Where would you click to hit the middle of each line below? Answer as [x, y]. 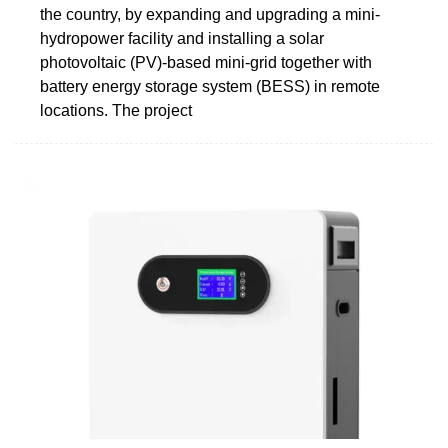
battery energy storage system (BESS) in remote [210, 86]
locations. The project [116, 110]
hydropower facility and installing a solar [182, 38]
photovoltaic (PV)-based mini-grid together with [206, 62]
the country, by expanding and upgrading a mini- [210, 14]
